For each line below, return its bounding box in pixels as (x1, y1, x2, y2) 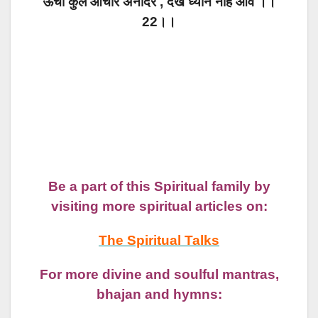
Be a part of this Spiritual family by (48, 179, 270, 194)
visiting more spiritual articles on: (50, 199, 268, 214)
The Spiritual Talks (99, 233, 219, 248)
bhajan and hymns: (96, 287, 222, 302)
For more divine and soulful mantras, (39, 267, 279, 283)
